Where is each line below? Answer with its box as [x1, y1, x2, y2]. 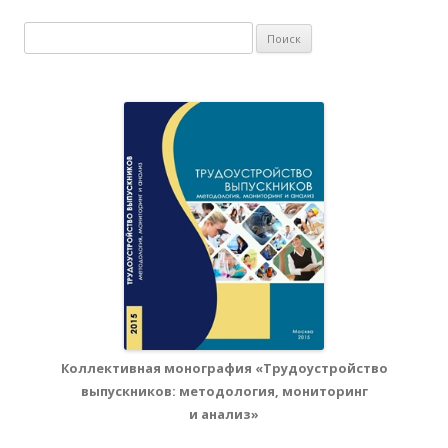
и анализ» [189, 405, 259, 423]
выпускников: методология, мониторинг [80, 382, 368, 400]
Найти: [24, 25, 67, 44]
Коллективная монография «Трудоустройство [60, 359, 388, 377]
